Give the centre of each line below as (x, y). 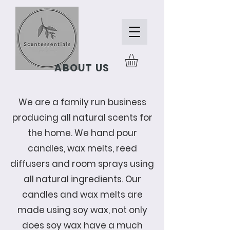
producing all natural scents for (82, 117)
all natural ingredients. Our (82, 179)
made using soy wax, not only (82, 210)
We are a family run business (82, 102)
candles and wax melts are (82, 194)
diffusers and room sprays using (82, 164)
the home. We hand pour (82, 133)
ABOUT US (82, 68)
